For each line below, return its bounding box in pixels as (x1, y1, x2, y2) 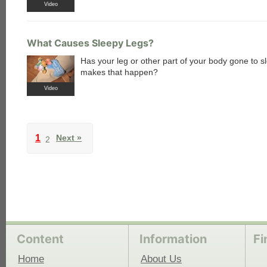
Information (139, 232, 207, 246)
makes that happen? (80, 67, 158, 77)
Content (17, 232, 64, 246)
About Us (141, 253, 182, 265)
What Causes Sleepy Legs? (27, 37, 154, 49)
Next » (56, 133, 82, 142)
